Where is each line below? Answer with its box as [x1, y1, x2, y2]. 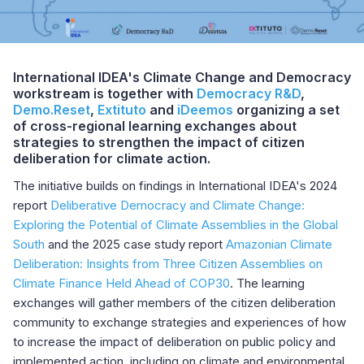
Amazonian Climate [226, 236, 332, 253]
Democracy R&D [197, 85, 301, 102]
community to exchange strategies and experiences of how [13, 314, 346, 331]
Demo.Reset [13, 102, 90, 119]
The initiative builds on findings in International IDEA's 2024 [13, 178, 337, 194]
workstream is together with [13, 85, 197, 102]
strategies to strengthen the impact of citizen [13, 134, 305, 151]
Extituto [97, 102, 146, 119]
